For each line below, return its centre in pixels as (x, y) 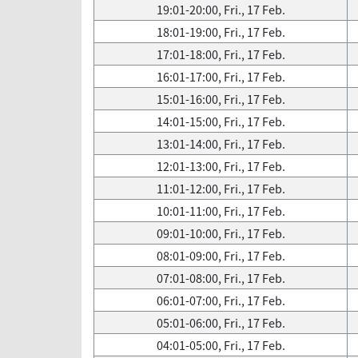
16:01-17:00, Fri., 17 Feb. (221, 77)
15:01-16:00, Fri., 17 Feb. (221, 99)
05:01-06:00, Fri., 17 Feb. (221, 323)
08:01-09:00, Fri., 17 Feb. (221, 256)
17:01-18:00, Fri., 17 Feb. (221, 54)
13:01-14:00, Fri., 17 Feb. (221, 144)
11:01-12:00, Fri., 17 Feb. (221, 189)
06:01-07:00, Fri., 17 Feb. (221, 300)
